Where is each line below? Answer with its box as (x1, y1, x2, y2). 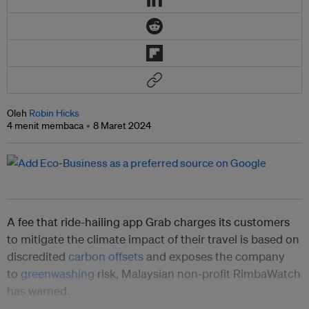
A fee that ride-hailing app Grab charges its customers (7, 215, 290, 230)
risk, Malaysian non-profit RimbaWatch (94, 266, 301, 281)
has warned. (7, 283, 70, 299)
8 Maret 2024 (93, 119, 151, 132)
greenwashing (21, 266, 94, 281)
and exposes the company (143, 249, 285, 264)
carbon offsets (68, 249, 143, 264)
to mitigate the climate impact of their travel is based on (7, 232, 299, 247)
